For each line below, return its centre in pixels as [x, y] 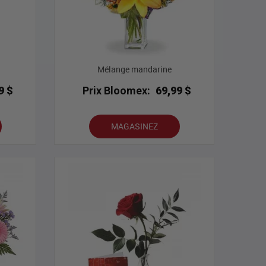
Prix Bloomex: [117, 91]
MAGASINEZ [134, 126]
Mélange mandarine [134, 69]
